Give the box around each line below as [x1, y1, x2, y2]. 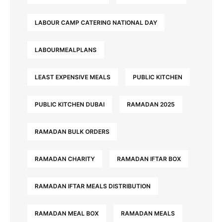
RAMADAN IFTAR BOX [117, 155, 181, 163]
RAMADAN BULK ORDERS [35, 128, 110, 136]
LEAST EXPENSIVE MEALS [35, 73, 111, 81]
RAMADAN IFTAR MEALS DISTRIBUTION [35, 182, 151, 190]
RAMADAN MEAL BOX [35, 210, 99, 218]
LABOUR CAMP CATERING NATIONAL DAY [35, 19, 157, 27]
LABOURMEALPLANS [35, 46, 97, 54]
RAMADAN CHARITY [35, 155, 95, 163]
